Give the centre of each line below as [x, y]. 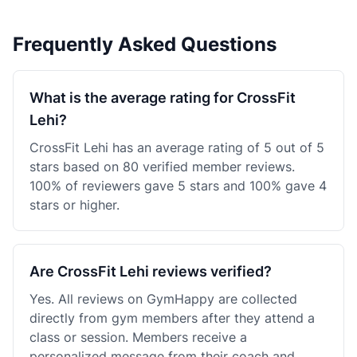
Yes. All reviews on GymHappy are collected [163, 299]
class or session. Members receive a [138, 337]
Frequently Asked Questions [145, 44]
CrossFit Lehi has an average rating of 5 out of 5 [177, 147]
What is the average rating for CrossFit [163, 98]
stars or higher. [75, 205]
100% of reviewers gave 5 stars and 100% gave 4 [178, 186]
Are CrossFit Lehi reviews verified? [151, 271]
